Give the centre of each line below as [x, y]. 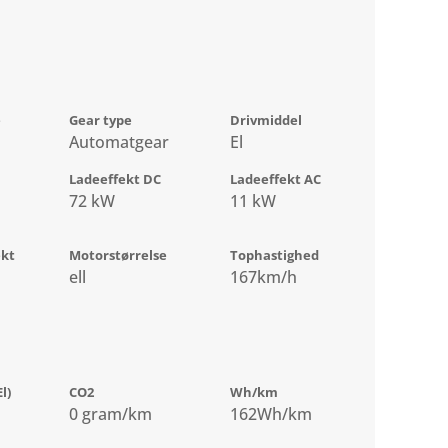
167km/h [264, 277]
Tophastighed [275, 255]
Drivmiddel [266, 120]
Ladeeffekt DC [115, 179]
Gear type [101, 120]
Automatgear [119, 142]
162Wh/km [271, 414]
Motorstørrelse [118, 255]
